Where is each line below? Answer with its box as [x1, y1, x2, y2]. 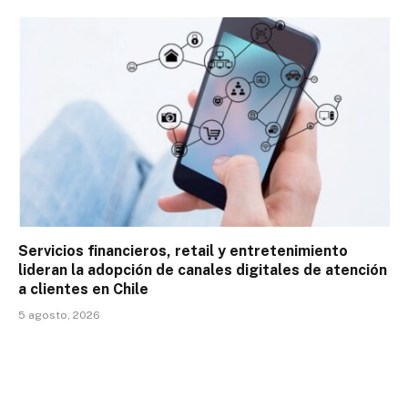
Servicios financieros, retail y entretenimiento [18, 241, 348, 260]
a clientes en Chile [18, 280, 148, 298]
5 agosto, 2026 [18, 308, 100, 321]
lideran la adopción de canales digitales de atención [18, 260, 387, 279]
